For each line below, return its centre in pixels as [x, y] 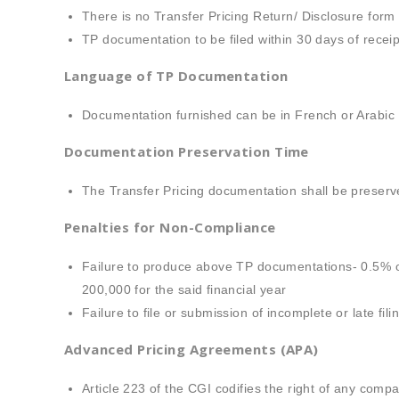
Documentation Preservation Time [187, 151]
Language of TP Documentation [176, 76]
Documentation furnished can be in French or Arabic [238, 115]
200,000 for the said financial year [184, 289]
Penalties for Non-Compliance [170, 227]
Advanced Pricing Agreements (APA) [191, 349]
